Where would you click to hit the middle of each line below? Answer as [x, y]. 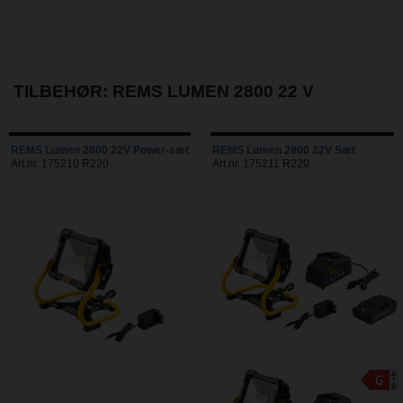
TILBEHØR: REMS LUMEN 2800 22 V [164, 91]
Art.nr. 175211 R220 [261, 164]
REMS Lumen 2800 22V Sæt [284, 151]
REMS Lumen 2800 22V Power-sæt [100, 151]
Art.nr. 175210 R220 [60, 164]
